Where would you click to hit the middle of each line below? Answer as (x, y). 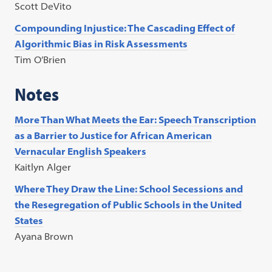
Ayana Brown (44, 236)
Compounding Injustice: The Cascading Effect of (125, 28)
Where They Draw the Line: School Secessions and (129, 189)
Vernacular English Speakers (81, 151)
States (29, 221)
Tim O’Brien (41, 60)
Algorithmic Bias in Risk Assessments (101, 44)
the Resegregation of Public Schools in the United (128, 205)
